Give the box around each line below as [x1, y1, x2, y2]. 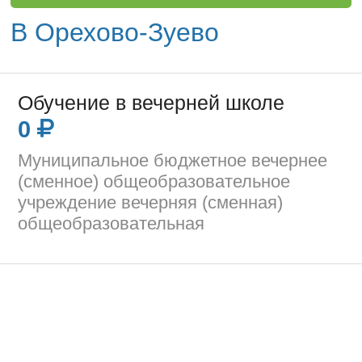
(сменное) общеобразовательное [18, 170, 291, 192]
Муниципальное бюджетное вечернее [18, 149, 328, 170]
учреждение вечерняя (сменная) [18, 192, 284, 213]
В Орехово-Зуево [11, 18, 220, 48]
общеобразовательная [18, 213, 205, 234]
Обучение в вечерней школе [18, 91, 285, 114]
